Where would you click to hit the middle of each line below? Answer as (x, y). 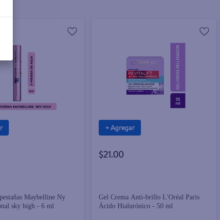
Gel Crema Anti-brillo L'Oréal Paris (149, 197)
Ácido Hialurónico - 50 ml (136, 206)
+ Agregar (120, 127)
